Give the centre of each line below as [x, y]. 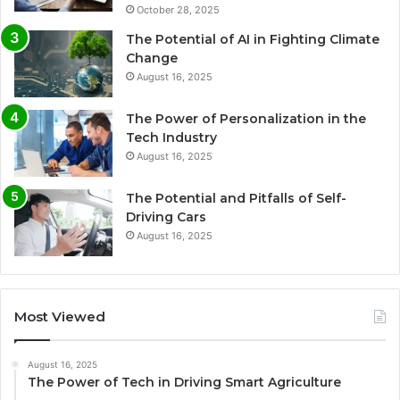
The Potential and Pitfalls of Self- [236, 199]
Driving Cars [166, 217]
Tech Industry [171, 138]
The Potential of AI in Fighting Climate [253, 40]
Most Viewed [60, 317]
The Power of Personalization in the [246, 119]
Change [152, 58]
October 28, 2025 [178, 10]
